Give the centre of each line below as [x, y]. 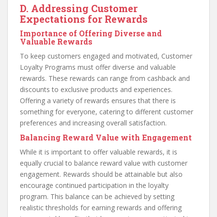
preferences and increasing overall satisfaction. [93, 123]
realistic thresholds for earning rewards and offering [101, 208]
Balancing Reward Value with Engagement [106, 138]
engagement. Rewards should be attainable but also [101, 174]
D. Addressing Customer [79, 8]
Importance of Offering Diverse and [91, 33]
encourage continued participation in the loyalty [94, 186]
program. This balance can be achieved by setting [97, 197]
